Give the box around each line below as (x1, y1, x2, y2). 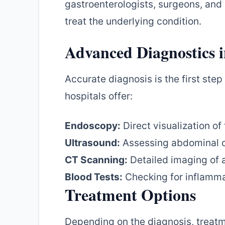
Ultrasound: (65, 137, 120, 149)
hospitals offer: (65, 89, 133, 102)
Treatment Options (65, 183, 196, 207)
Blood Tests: (65, 171, 123, 183)
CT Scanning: (65, 154, 128, 166)
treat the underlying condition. (65, 15, 201, 28)
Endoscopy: (65, 120, 121, 132)
